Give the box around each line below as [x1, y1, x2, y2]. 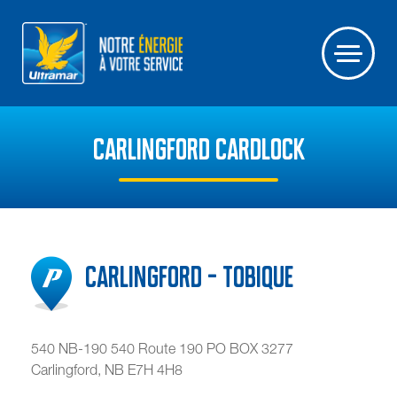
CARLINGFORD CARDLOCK [92, 132, 305, 167]
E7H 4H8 [128, 361, 183, 378]
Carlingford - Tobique [85, 260, 293, 295]
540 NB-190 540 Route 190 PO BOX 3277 [31, 339, 293, 356]
